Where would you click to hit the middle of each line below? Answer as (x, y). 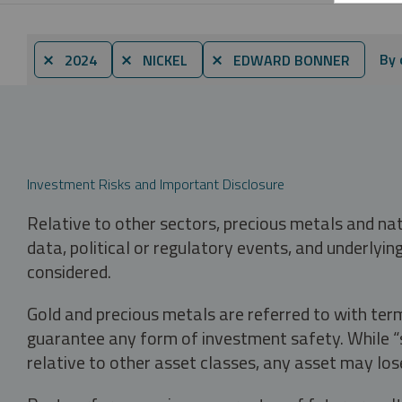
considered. (69, 271)
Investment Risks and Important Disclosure (156, 184)
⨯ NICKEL (154, 60)
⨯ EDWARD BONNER (280, 60)
